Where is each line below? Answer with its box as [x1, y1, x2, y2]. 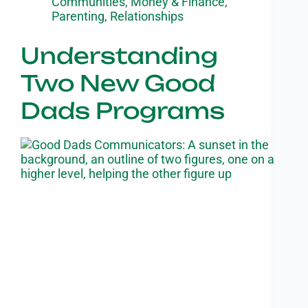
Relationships [110, 8, 184, 23]
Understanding [21, 41, 218, 69]
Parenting [52, 8, 104, 23]
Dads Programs [21, 96, 225, 124]
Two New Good [21, 69, 215, 97]
